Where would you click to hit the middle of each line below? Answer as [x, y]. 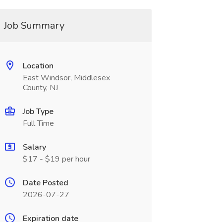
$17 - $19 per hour [56, 159]
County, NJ [40, 88]
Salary [34, 147]
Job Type [38, 111]
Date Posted [45, 183]
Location [38, 66]
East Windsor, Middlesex [66, 78]
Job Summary [34, 26]
